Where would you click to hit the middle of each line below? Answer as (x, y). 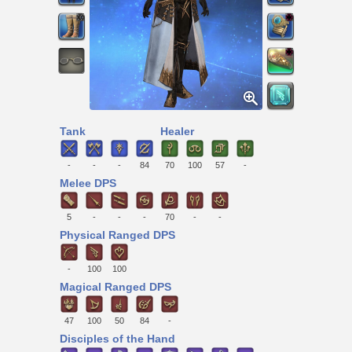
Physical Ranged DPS (117, 235)
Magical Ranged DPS (115, 287)
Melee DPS (88, 183)
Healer (177, 131)
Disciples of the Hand (117, 339)
